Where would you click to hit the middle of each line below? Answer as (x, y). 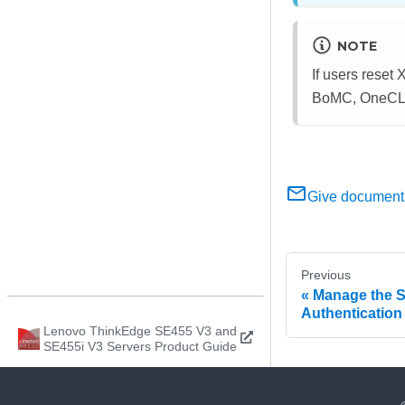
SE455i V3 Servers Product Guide (140, 346)
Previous (326, 274)
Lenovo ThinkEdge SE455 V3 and (140, 331)
